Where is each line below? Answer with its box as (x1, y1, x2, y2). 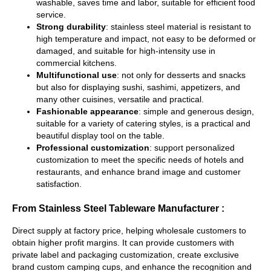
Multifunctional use (36, 70, 117, 80)
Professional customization (36, 143, 149, 153)
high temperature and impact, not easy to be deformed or (36, 34, 256, 44)
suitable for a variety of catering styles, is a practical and (36, 119, 250, 129)
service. (36, 10, 66, 20)
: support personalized (149, 143, 235, 153)
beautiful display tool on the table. (36, 131, 165, 141)
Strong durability (36, 22, 106, 32)
